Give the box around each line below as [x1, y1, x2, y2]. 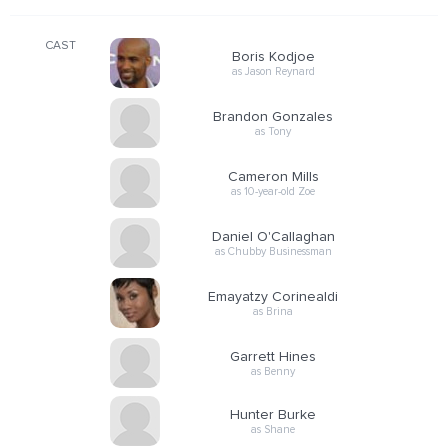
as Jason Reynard [231, 65, 315, 77]
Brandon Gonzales [213, 109, 333, 124]
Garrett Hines [230, 349, 316, 364]
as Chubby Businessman [214, 245, 332, 257]
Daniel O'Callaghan [211, 229, 335, 244]
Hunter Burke [230, 407, 316, 422]
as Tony [255, 125, 291, 137]
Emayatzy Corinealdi [208, 289, 338, 304]
